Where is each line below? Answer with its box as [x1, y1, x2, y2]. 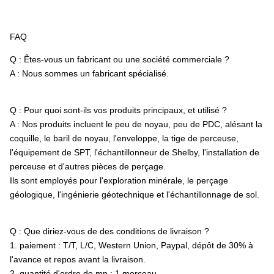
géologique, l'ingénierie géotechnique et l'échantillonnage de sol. [10, 190, 259, 199]
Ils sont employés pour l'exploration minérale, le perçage [10, 176, 228, 185]
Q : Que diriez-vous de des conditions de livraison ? [10, 226, 209, 236]
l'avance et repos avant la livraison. [10, 254, 146, 264]
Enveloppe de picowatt [74, 40, 162, 50]
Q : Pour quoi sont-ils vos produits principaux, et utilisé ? [10, 105, 227, 115]
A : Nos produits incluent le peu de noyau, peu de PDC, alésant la [10, 119, 262, 129]
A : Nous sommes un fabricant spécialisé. [10, 68, 169, 78]
